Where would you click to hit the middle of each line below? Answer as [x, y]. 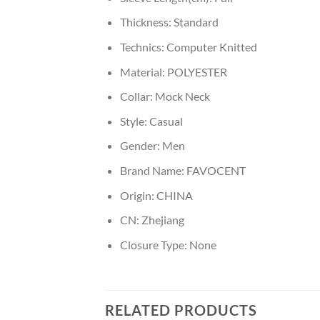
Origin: [138, 195]
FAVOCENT [216, 170]
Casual [166, 121]
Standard [196, 22]
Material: [143, 71]
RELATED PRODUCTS [181, 310]
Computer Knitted [211, 46]
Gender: [141, 146]
